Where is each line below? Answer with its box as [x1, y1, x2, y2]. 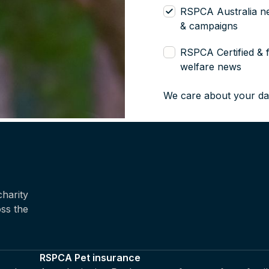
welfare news [180, 61, 241, 73]
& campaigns [180, 20, 238, 32]
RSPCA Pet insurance [40, 252, 141, 264]
